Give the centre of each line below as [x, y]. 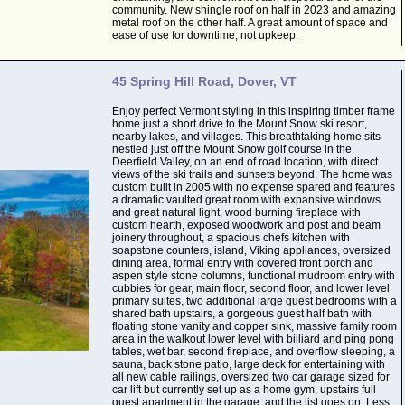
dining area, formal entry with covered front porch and [242, 263]
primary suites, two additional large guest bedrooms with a [254, 301]
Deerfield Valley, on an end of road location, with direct [245, 162]
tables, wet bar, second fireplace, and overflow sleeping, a [253, 352]
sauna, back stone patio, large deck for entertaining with [248, 364]
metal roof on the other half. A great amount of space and [250, 23]
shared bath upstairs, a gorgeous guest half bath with [241, 314]
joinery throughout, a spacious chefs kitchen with [231, 238]
